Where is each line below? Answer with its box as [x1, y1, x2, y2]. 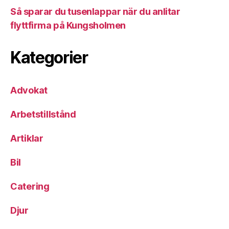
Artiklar [10, 133, 43, 144]
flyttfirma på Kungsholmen [10, 20, 126, 31]
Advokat [10, 85, 48, 96]
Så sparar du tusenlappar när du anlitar [10, 6, 180, 17]
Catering [10, 181, 50, 192]
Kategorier [10, 48, 88, 67]
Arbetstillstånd [10, 109, 76, 120]
